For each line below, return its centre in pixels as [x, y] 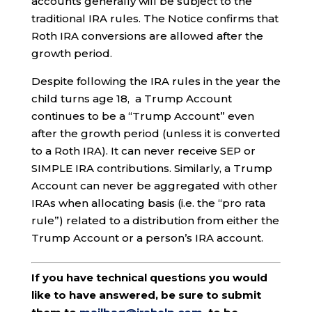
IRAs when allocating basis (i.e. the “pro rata [148, 203]
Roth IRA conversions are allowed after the [147, 36]
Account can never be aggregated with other [154, 185]
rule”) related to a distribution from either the [155, 220]
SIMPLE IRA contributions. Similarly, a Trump [151, 168]
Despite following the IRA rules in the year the [156, 81]
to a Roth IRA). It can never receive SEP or [143, 150]
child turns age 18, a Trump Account [131, 98]
